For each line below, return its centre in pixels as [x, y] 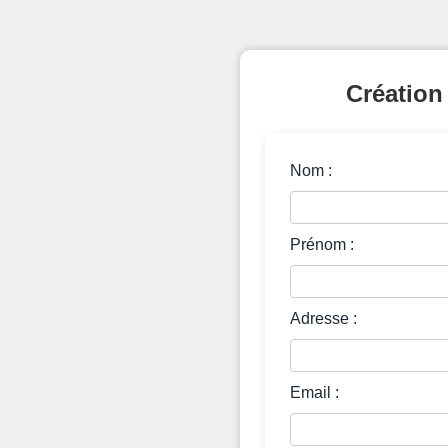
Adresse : [323, 318]
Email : [314, 392]
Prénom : [322, 244]
